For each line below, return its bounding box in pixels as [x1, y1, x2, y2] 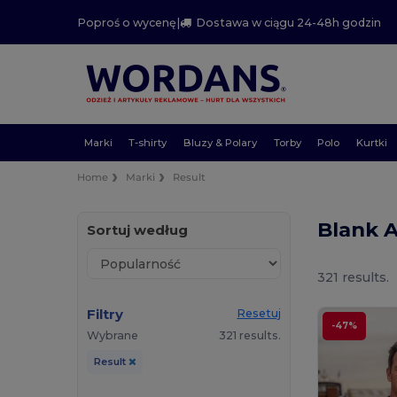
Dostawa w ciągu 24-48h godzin [196, 15, 382, 29]
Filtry [87, 306, 124, 323]
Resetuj [237, 307, 282, 321]
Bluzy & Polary [183, 136, 258, 149]
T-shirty [128, 136, 167, 149]
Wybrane [87, 329, 139, 343]
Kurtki [355, 136, 387, 149]
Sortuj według [87, 222, 189, 239]
